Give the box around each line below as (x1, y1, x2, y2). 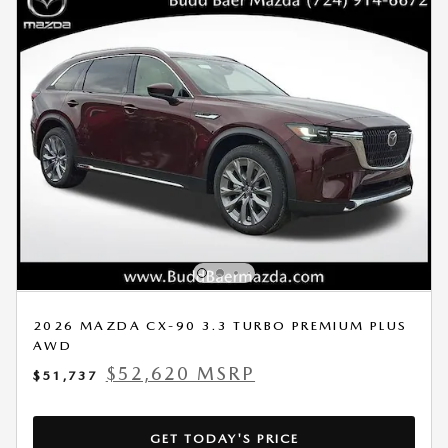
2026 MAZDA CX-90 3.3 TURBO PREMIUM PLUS (33, 318, 408, 334)
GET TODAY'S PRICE (149, 430, 299, 446)
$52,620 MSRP (105, 363, 256, 385)
